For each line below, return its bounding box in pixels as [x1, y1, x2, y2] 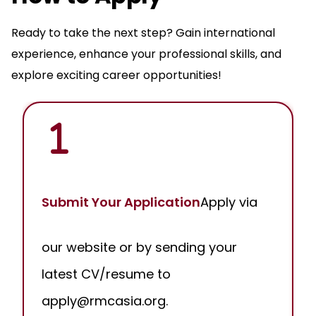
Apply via [200, 193, 257, 212]
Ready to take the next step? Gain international [11, 25, 275, 42]
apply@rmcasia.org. [42, 292, 168, 310]
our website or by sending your [42, 238, 237, 257]
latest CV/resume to [42, 265, 171, 284]
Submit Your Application [42, 193, 200, 212]
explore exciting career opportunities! [11, 67, 221, 84]
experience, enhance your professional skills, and [11, 46, 281, 63]
